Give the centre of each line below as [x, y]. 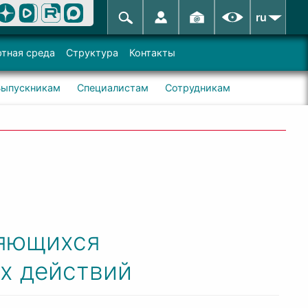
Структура [92, 53]
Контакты [152, 53]
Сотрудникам [197, 88]
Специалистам [112, 88]
